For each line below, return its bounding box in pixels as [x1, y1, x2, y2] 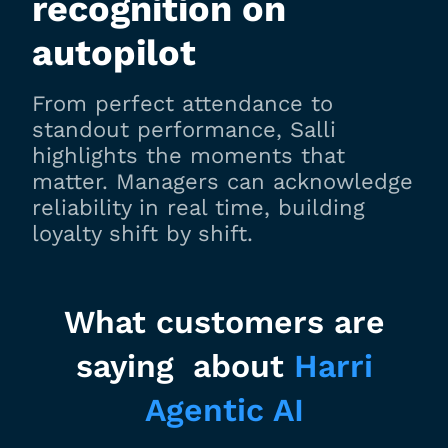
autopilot [32, 32, 196, 75]
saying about [75, 347, 294, 386]
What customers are [63, 303, 385, 342]
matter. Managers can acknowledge [32, 169, 413, 195]
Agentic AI [144, 391, 304, 430]
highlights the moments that [32, 143, 345, 169]
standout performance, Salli [32, 117, 336, 143]
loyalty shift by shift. [32, 221, 253, 247]
